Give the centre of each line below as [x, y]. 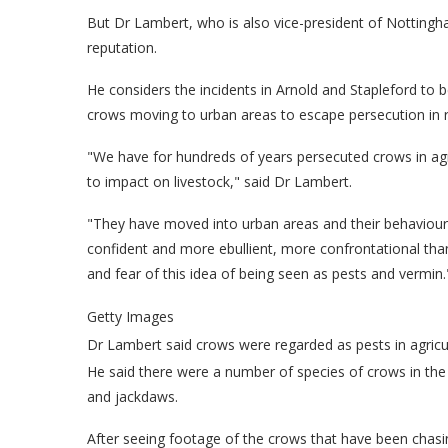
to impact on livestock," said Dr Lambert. [219, 181]
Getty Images [130, 316]
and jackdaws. [132, 396]
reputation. [122, 47]
